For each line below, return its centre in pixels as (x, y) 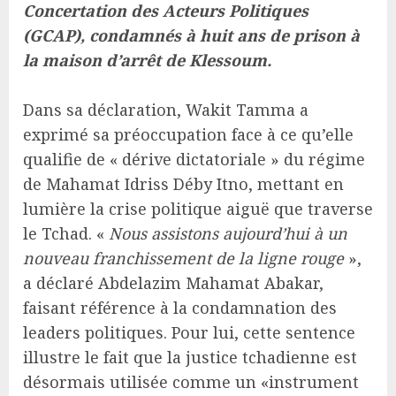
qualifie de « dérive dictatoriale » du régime (194, 159)
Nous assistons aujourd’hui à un (228, 233)
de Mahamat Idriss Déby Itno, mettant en (183, 183)
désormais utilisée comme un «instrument (191, 381)
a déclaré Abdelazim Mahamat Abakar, (173, 282)
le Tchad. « (66, 233)
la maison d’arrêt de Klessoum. (147, 60)
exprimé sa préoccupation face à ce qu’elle (188, 134)
